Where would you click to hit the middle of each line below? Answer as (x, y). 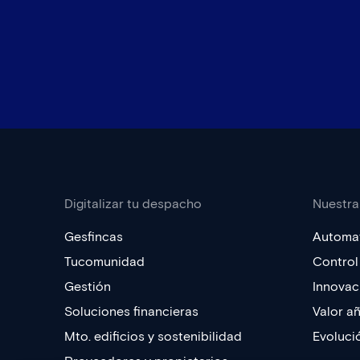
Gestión (88, 286)
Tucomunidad (104, 262)
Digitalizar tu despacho (133, 204)
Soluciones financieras (131, 311)
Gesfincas (94, 237)
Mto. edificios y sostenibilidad (153, 336)
